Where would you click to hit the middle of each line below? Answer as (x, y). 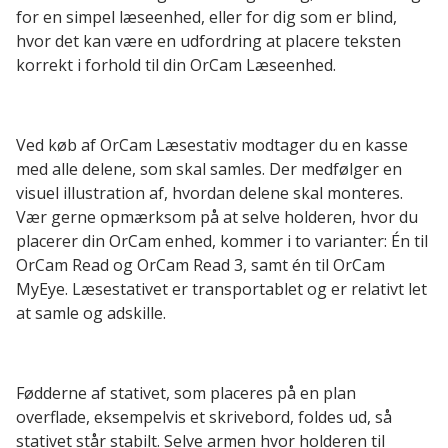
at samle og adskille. (91, 313)
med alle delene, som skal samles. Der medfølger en (209, 169)
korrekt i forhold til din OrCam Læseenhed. (176, 65)
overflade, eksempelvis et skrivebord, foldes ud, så (204, 417)
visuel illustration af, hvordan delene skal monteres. (209, 193)
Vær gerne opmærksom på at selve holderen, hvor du (217, 217)
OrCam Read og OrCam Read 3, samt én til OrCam (200, 265)
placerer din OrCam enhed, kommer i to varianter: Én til (222, 241)
